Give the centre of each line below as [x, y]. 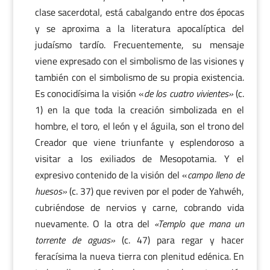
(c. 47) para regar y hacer [180, 240]
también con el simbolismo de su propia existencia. [140, 77]
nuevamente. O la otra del [95, 224]
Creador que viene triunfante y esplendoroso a [140, 142]
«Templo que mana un [199, 224]
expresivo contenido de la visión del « [111, 175]
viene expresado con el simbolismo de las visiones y [140, 61]
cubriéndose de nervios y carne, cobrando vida [140, 207]
